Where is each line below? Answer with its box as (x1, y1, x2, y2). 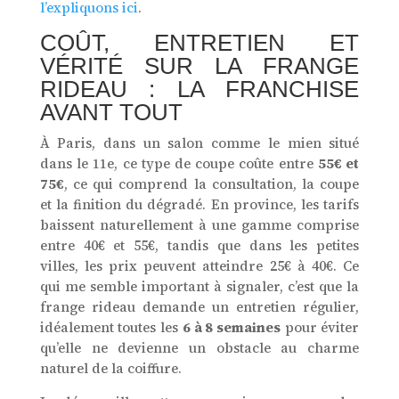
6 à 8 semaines (182, 318, 281, 338)
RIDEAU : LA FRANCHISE (39, 76, 360, 103)
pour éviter (280, 318, 360, 338)
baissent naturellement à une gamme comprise (39, 216, 360, 235)
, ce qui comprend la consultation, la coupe (63, 175, 360, 194)
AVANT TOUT (39, 99, 183, 126)
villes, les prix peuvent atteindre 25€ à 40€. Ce (39, 256, 360, 276)
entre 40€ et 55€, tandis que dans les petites (39, 236, 360, 256)
